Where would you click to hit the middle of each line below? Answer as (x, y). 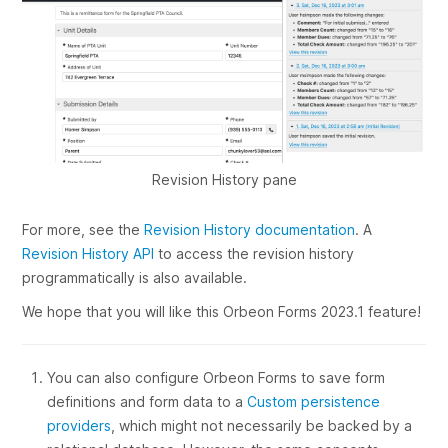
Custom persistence (314, 402)
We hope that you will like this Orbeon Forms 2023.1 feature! (222, 312)
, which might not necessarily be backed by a (262, 426)
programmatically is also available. (135, 278)
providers (79, 426)
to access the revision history (254, 254)
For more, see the (83, 230)
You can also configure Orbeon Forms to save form (216, 378)
